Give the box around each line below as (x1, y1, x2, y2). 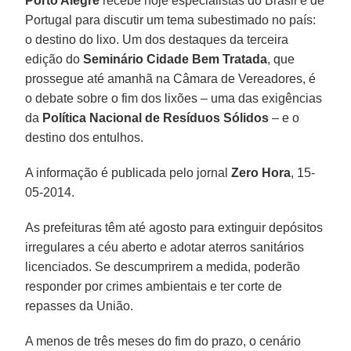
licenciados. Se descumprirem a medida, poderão (25, 259, 301, 273)
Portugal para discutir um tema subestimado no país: (25, 13, 317, 27)
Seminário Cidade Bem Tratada (80, 52, 268, 66)
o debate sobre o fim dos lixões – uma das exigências (25, 91, 323, 105)
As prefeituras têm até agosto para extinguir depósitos (25, 220, 324, 234)
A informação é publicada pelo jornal (25, 165, 232, 179)
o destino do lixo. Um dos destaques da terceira (25, 32, 289, 46)
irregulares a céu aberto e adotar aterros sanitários (25, 240, 305, 254)
